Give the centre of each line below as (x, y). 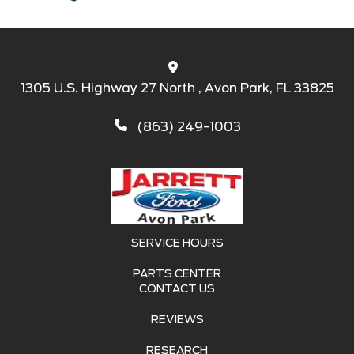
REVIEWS (177, 319)
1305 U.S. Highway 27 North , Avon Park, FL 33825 (177, 88)
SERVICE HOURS (177, 242)
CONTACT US (177, 288)
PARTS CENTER (177, 273)
